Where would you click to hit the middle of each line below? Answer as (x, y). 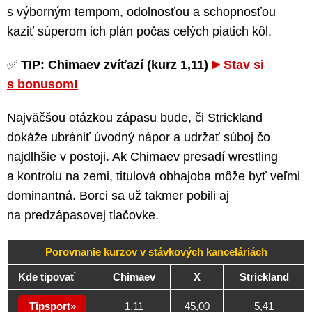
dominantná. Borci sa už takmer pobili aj (118, 196)
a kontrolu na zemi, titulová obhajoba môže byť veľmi (154, 177)
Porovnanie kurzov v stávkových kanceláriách (156, 252)
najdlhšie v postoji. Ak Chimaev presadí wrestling (142, 157)
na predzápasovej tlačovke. (83, 216)
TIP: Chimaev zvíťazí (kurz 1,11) (116, 65)
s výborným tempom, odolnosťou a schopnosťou (141, 12)
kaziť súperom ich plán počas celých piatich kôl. (139, 32)
